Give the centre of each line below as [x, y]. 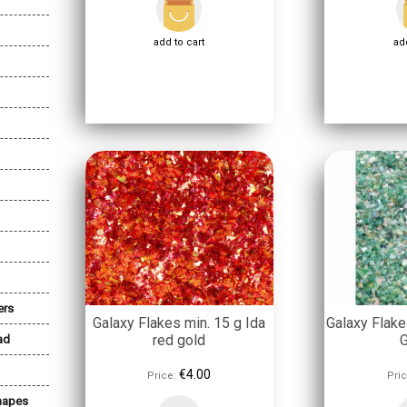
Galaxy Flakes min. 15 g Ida [179, 323]
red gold [179, 340]
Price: [162, 376]
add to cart [179, 42]
